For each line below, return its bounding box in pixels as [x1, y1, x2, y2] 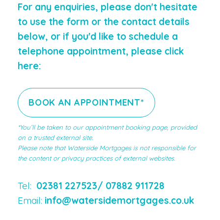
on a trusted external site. [17, 133, 93, 141]
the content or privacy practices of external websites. [17, 154, 175, 162]
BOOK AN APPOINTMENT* [28, 96, 144, 108]
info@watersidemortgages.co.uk [44, 194, 194, 206]
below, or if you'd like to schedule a [17, 30, 178, 42]
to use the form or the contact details [17, 15, 190, 27]
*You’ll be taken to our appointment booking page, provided [17, 123, 197, 131]
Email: [17, 194, 45, 206]
